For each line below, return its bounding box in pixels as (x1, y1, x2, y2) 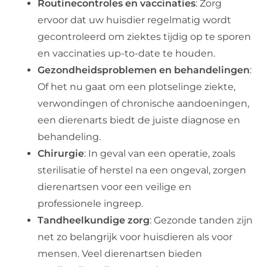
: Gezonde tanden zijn (150, 215, 253, 226)
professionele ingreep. (38, 198, 144, 210)
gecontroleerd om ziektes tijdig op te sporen (38, 31, 252, 43)
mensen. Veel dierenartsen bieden (38, 248, 203, 260)
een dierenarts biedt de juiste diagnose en (38, 114, 241, 126)
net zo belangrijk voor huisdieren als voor (38, 231, 233, 243)
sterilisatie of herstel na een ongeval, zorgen (38, 164, 247, 176)
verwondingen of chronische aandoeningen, (38, 98, 250, 110)
